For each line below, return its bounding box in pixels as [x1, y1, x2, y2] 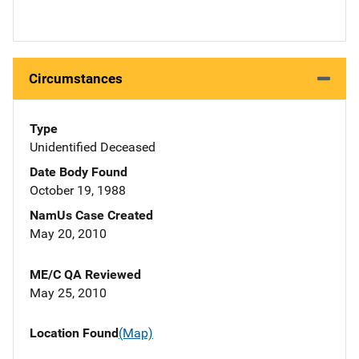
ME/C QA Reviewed [30, 267, 141, 283]
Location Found [30, 325, 119, 341]
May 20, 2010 [30, 226, 107, 242]
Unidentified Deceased [30, 139, 155, 155]
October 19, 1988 [30, 183, 126, 199]
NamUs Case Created [30, 208, 153, 224]
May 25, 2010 [30, 285, 107, 301]
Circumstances [29, 71, 123, 87]
